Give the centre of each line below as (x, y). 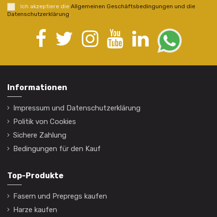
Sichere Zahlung (40, 135)
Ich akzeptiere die (45, 7)
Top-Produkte (35, 175)
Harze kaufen (35, 210)
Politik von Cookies (45, 121)
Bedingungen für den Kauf (57, 148)
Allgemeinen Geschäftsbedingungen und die (133, 7)
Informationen (37, 87)
